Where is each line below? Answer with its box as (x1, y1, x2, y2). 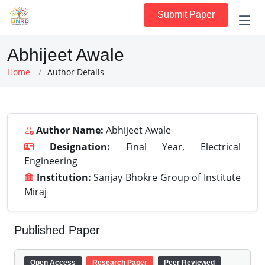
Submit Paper (157, 9, 215, 20)
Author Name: (36, 124, 104, 137)
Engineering (24, 154, 77, 167)
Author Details (47, 66, 104, 77)
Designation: (49, 140, 110, 153)
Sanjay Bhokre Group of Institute (91, 171, 241, 184)
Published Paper (14, 224, 100, 237)
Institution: (36, 171, 91, 184)
